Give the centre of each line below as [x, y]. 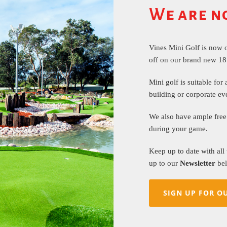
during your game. [178, 129]
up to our [164, 163]
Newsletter [198, 163]
